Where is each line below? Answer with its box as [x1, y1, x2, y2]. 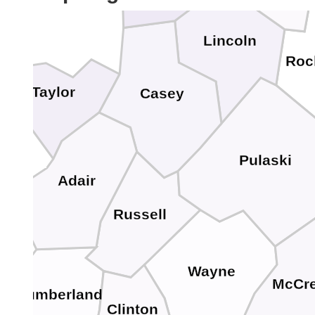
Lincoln [202, 32, 257, 50]
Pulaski [238, 151, 292, 169]
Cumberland [15, 285, 103, 303]
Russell [113, 206, 167, 224]
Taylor [31, 84, 75, 101]
